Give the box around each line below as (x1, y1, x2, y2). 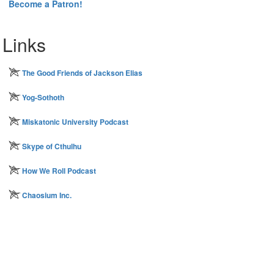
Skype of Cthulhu (22, 141, 81, 152)
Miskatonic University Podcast (22, 116, 128, 127)
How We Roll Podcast (22, 165, 96, 176)
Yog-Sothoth (22, 92, 64, 103)
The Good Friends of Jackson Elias (22, 67, 143, 78)
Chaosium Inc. (22, 190, 72, 201)
